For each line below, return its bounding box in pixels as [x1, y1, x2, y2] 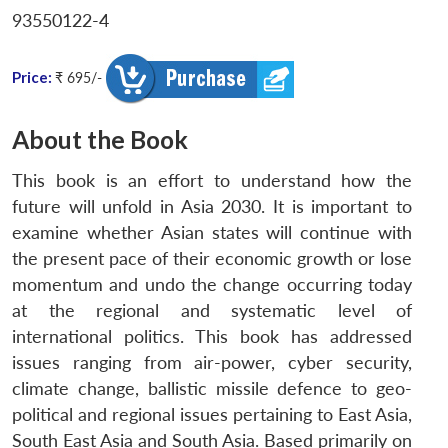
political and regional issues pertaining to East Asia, [12, 404, 412, 426]
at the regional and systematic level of [12, 300, 412, 322]
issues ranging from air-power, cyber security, [12, 352, 412, 374]
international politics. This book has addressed [12, 326, 412, 348]
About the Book [12, 125, 188, 155]
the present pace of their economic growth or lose [12, 248, 412, 270]
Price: [12, 68, 55, 87]
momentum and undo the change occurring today [12, 274, 412, 296]
